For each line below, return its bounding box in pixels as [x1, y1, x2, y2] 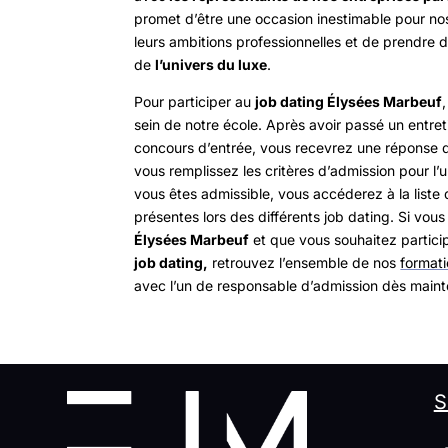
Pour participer [134, 93, 236, 111]
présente [134, 208, 193, 226]
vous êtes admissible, [134, 185, 279, 203]
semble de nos [301, 254, 401, 272]
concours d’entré [134, 139, 245, 157]
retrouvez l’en [208, 254, 302, 272]
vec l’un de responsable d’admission [142, 277, 383, 295]
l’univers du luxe [155, 56, 268, 74]
